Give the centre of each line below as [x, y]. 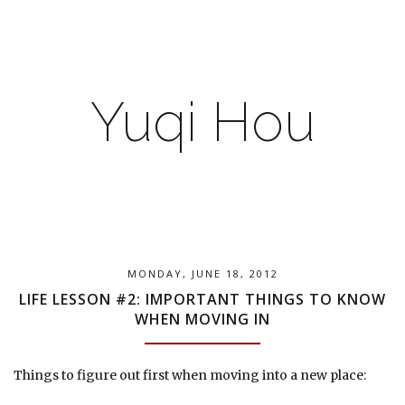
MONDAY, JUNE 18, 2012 [202, 273]
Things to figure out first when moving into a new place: [190, 375]
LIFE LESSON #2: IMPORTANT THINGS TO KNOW [202, 299]
